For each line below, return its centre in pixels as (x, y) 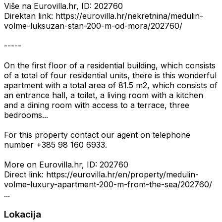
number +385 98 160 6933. (55, 145)
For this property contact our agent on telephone (97, 135)
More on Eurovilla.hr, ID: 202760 (66, 165)
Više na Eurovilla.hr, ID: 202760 (63, 6)
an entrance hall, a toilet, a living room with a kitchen (104, 95)
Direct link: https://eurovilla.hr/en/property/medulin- (101, 175)
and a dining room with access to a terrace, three (97, 105)
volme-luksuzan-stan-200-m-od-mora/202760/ (93, 26)
